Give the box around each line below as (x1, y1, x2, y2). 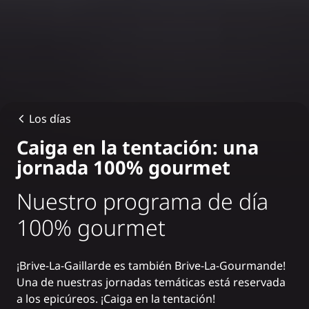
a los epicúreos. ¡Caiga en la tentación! (17, 290, 215, 306)
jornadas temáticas (106, 274, 206, 290)
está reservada (206, 274, 286, 290)
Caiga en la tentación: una (17, 134, 259, 160)
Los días (28, 110, 71, 126)
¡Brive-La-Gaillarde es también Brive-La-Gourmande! (17, 257, 286, 273)
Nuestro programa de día (17, 186, 268, 216)
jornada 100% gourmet (17, 154, 230, 180)
